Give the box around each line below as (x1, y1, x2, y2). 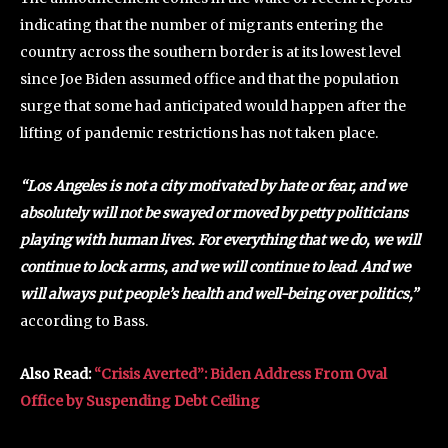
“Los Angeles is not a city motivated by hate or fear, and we (20, 176, 406, 195)
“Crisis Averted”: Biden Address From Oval (94, 364, 387, 383)
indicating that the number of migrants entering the (20, 15, 383, 34)
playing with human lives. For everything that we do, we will (20, 230, 420, 249)
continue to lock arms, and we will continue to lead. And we (20, 257, 410, 276)
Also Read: (20, 364, 94, 383)
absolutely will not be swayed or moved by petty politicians (20, 203, 408, 222)
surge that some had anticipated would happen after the (20, 96, 406, 115)
